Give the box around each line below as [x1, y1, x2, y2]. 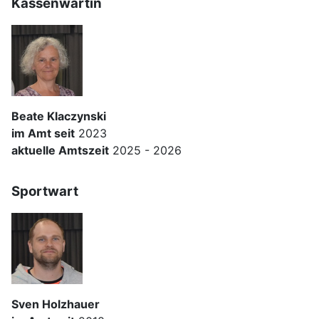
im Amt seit [11, 126, 75, 141]
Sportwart [11, 183, 78, 200]
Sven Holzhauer [11, 297, 100, 312]
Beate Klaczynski [11, 109, 106, 124]
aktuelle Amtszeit [11, 143, 109, 158]
